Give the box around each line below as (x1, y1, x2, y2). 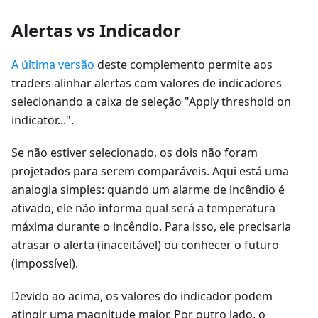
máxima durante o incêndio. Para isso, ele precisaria (11, 219, 291, 235)
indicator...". (11, 112, 74, 128)
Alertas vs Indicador (11, 18, 181, 43)
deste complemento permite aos (94, 57, 273, 73)
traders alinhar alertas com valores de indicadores (11, 75, 282, 92)
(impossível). (11, 256, 78, 272)
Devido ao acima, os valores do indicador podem (11, 288, 273, 305)
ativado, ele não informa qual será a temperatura (11, 200, 275, 216)
